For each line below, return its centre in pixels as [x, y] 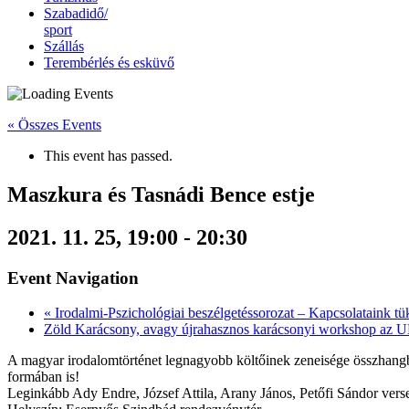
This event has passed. [108, 156]
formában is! [43, 377]
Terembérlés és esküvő [109, 63]
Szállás [64, 46]
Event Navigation [73, 278]
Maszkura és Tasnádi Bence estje [161, 194]
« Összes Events [54, 125]
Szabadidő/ [76, 13]
